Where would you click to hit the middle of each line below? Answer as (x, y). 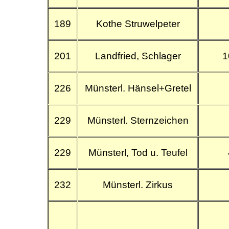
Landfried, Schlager (138, 56)
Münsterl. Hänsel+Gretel (138, 88)
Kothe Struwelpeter (138, 24)
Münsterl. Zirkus (138, 185)
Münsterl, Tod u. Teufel (138, 152)
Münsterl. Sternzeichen (138, 120)
